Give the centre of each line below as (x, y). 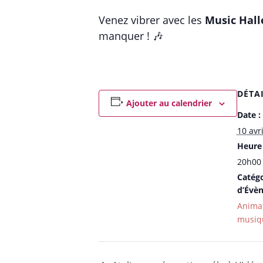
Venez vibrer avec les (152, 20)
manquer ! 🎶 (131, 36)
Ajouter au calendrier (169, 103)
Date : (249, 115)
